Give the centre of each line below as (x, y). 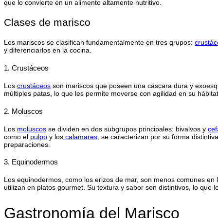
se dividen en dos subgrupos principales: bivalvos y (127, 129)
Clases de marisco (47, 22)
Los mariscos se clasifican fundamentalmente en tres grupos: (99, 42)
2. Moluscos (23, 111)
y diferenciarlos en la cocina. (48, 50)
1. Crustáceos (26, 68)
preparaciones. (27, 144)
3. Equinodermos (31, 162)
